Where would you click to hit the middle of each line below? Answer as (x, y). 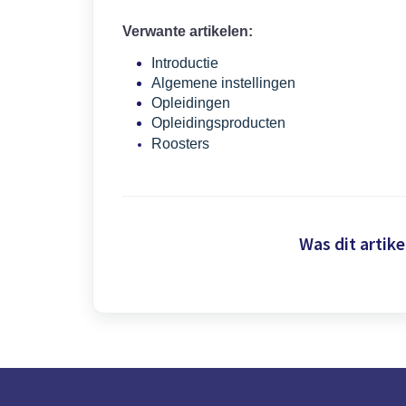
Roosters (180, 144)
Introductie (185, 63)
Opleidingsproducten (218, 123)
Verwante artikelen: (188, 31)
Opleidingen (191, 103)
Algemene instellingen (223, 83)
